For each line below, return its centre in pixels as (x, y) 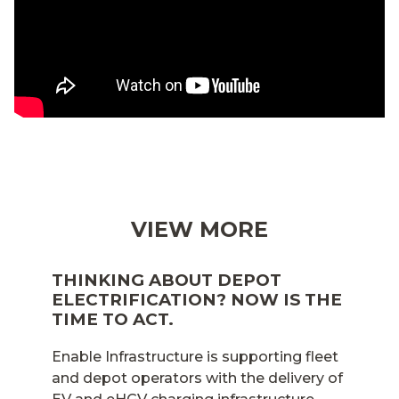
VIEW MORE (199, 229)
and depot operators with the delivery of (197, 378)
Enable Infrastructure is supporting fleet (195, 356)
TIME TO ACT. (112, 319)
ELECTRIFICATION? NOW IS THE (196, 299)
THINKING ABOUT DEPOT (166, 280)
